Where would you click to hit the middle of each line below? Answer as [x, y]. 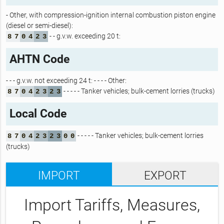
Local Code [38, 114]
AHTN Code [39, 59]
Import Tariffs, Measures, [112, 205]
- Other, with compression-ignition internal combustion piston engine [110, 15]
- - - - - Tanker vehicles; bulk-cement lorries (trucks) [138, 91]
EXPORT [165, 175]
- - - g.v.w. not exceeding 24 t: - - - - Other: [66, 80]
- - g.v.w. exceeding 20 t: [84, 36]
